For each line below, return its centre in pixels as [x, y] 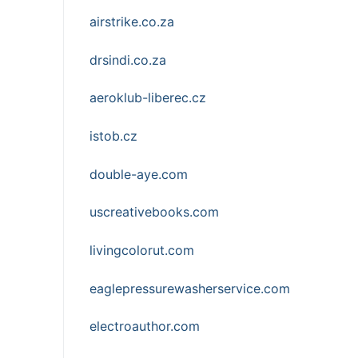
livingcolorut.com [142, 251]
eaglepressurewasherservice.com [190, 288]
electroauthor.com [145, 326]
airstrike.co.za [132, 22]
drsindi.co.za [128, 60]
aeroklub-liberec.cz [148, 98]
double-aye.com [139, 174]
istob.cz [113, 136]
